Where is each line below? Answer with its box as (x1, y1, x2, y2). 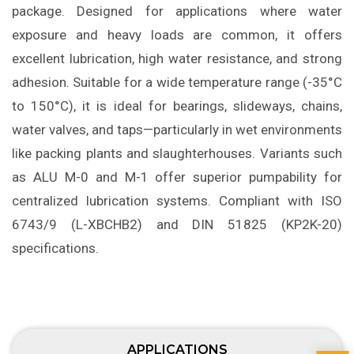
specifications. (12, 240, 99, 257)
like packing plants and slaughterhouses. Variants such (12, 145, 342, 162)
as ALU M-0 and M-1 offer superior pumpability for (12, 169, 342, 186)
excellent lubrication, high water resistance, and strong (12, 51, 342, 67)
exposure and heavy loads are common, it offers (12, 27, 342, 43)
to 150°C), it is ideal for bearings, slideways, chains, (12, 98, 342, 115)
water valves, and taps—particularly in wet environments (12, 122, 342, 138)
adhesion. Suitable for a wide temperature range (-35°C (12, 74, 342, 91)
